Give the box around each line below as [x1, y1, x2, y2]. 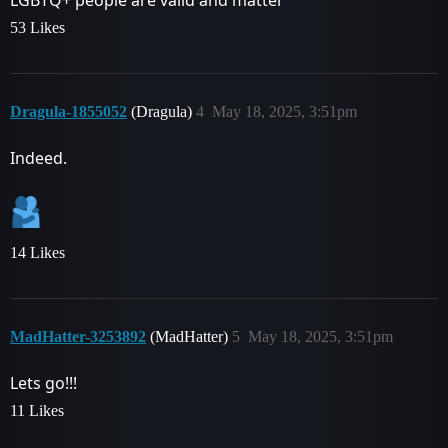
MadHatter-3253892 [10, 328, 146, 345]
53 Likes [10, 19, 65, 36]
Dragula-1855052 [10, 103, 127, 120]
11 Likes [10, 402, 64, 419]
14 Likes [10, 244, 65, 261]
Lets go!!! [10, 372, 77, 394]
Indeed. [10, 147, 67, 169]
